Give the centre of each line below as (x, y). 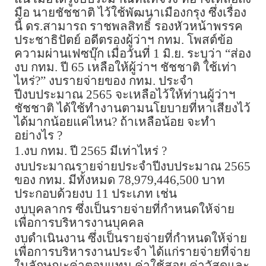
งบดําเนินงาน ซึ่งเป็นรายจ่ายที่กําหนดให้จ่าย (131, 238)
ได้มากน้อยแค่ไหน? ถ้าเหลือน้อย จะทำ (115, 122)
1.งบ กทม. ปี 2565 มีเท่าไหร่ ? (91, 151)
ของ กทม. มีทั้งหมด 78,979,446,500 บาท (120, 180)
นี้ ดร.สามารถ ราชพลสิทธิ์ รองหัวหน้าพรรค (129, 26)
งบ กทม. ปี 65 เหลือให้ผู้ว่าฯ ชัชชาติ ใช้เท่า (126, 67)
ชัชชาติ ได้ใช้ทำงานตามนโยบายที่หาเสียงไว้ (132, 108)
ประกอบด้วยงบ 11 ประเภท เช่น (96, 194)
